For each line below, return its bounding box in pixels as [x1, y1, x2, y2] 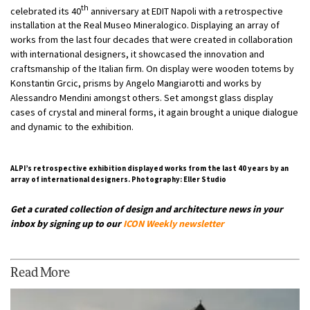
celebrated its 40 [10, 4, 81, 17]
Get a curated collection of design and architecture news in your [10, 203, 283, 216]
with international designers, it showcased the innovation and [10, 48, 264, 61]
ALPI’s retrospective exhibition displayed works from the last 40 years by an [10, 163, 289, 174]
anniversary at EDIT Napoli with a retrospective [89, 4, 283, 17]
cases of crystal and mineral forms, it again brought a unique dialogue [10, 106, 298, 119]
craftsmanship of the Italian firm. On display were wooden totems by [10, 62, 294, 75]
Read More [10, 267, 71, 280]
